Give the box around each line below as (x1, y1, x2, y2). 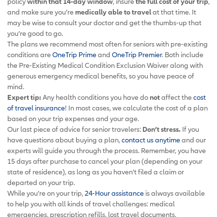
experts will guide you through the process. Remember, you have (7, 146, 206, 155)
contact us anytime (122, 135, 180, 144)
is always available (144, 188, 205, 197)
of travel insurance (7, 103, 65, 112)
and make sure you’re (7, 7, 75, 16)
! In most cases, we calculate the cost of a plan (65, 103, 208, 112)
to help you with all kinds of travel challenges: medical (7, 199, 175, 208)
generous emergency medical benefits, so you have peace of (7, 71, 194, 80)
